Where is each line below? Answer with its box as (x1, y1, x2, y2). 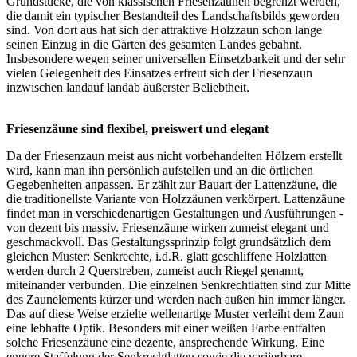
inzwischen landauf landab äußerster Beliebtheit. (6, 80, 249, 95)
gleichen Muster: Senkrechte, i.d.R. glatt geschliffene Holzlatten (6, 249, 327, 264)
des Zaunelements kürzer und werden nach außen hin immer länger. (6, 292, 346, 307)
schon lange (259, 23, 322, 37)
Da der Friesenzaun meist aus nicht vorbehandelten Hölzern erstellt (6, 149, 342, 163)
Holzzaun (210, 23, 259, 37)
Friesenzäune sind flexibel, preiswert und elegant (6, 122, 269, 136)
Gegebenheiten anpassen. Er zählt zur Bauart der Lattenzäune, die (6, 178, 337, 192)
